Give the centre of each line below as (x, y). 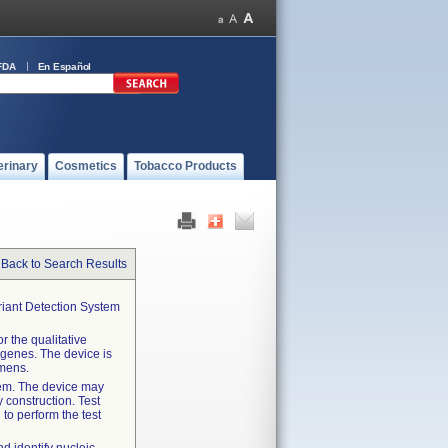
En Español (64, 66)
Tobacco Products (185, 166)
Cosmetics (86, 166)
